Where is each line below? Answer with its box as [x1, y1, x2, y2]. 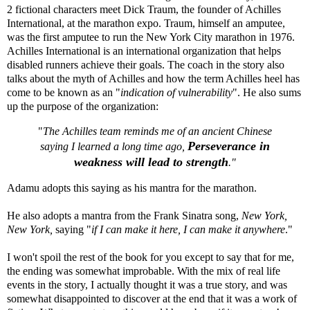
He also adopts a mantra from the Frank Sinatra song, [7, 209, 241, 221]
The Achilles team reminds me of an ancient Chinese [43, 125, 272, 137]
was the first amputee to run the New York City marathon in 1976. [7, 30, 295, 43]
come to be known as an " [7, 86, 120, 98]
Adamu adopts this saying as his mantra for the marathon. [7, 181, 257, 194]
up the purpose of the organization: [7, 100, 158, 112]
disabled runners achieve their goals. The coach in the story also [7, 58, 284, 71]
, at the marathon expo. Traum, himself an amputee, [62, 17, 285, 29]
